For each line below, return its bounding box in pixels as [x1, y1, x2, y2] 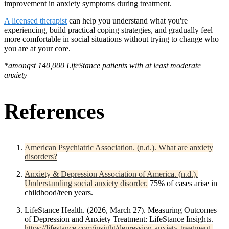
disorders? [25, 152, 57, 161]
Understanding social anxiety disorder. [25, 178, 148, 188]
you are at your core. [4, 43, 71, 53]
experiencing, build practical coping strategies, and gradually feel [4, 25, 213, 34]
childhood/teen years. [25, 188, 93, 197]
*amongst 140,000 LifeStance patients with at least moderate [4, 61, 201, 70]
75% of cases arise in [148, 178, 217, 188]
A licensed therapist [4, 16, 67, 25]
